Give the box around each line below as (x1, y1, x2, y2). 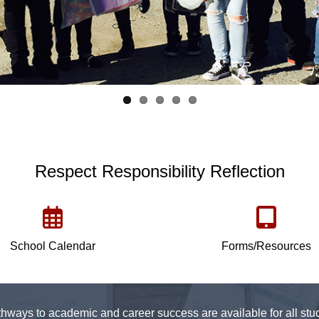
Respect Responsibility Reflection (34, 161, 285, 181)
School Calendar (10, 239, 95, 252)
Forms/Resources (221, 239, 311, 252)
